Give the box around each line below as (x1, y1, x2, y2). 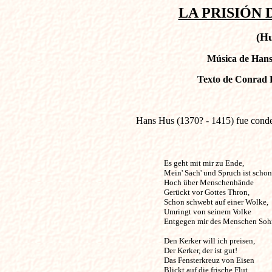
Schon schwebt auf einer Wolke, (163, 197, 270, 206)
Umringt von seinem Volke (163, 207, 253, 216)
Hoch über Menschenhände (163, 178, 256, 187)
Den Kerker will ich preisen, (163, 236, 257, 245)
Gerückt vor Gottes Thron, (163, 188, 251, 197)
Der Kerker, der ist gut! (163, 246, 239, 255)
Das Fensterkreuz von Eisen (163, 256, 256, 265)
